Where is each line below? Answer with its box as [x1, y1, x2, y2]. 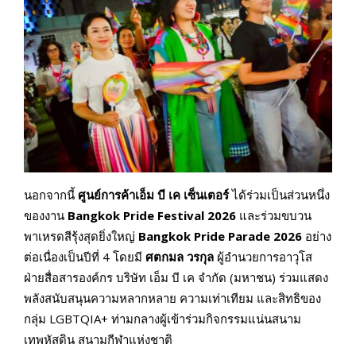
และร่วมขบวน [236, 207, 311, 224]
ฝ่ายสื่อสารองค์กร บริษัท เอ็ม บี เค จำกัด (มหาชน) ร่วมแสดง [24, 269, 328, 286]
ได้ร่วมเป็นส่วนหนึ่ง [229, 187, 330, 203]
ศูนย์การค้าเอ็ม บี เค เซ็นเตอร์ [75, 187, 229, 203]
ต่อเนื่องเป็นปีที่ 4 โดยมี [24, 249, 145, 265]
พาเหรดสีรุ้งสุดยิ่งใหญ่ [24, 228, 138, 245]
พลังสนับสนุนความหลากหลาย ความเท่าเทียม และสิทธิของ [24, 290, 321, 307]
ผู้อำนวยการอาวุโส [214, 249, 312, 265]
